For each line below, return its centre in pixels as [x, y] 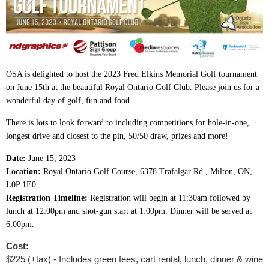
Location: [23, 172]
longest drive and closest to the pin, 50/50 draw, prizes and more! [118, 136]
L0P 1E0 [21, 185]
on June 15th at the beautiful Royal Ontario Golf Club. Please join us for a [133, 88]
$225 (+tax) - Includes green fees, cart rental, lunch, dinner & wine [134, 259]
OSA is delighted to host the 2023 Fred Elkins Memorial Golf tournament [131, 74]
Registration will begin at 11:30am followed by [169, 198]
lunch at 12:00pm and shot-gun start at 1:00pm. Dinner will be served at [129, 211]
